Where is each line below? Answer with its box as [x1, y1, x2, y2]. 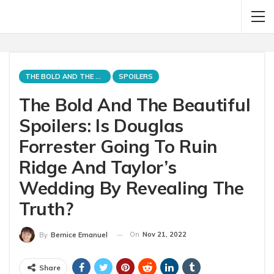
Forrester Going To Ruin [19, 135, 218, 157]
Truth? [19, 198, 73, 220]
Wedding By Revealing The [19, 177, 244, 199]
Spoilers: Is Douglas [19, 114, 183, 136]
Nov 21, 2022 [143, 230, 187, 239]
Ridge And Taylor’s [19, 156, 177, 178]
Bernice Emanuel [51, 231, 108, 240]
